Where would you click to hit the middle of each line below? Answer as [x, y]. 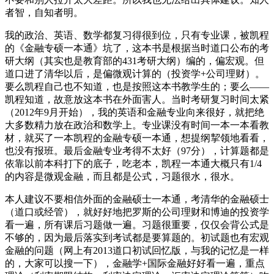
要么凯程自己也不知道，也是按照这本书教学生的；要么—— [137, 86]
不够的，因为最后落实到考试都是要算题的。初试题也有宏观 [137, 237]
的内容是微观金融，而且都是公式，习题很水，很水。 [122, 176]
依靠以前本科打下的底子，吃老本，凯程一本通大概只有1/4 [133, 163]
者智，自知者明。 [44, 12]
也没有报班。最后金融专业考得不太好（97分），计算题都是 [137, 150]
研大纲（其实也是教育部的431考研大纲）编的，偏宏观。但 [135, 61]
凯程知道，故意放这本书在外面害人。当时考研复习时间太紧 [137, 99]
